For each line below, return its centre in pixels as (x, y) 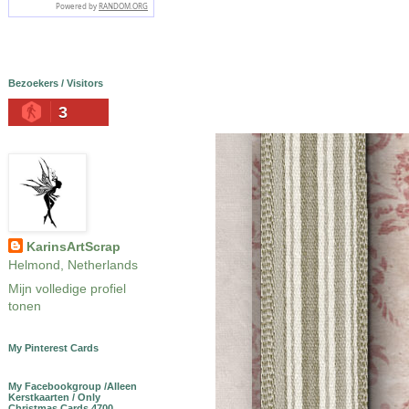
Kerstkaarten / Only (54, 397)
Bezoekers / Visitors (55, 83)
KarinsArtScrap (73, 246)
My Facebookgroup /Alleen (72, 386)
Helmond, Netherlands (73, 264)
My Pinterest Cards (53, 347)
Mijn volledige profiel (67, 288)
